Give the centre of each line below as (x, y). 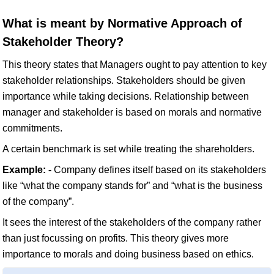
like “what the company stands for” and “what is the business (132, 186)
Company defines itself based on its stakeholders (159, 170)
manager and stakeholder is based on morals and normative (132, 112)
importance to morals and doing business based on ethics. (128, 254)
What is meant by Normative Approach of (122, 23)
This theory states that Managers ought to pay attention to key (135, 65)
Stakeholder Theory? (63, 42)
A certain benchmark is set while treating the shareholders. (128, 149)
